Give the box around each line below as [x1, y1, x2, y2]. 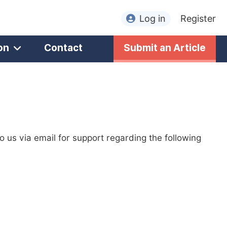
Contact [44, 42, 83, 53]
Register [180, 13, 216, 24]
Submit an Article [124, 42, 206, 53]
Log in [139, 13, 166, 24]
